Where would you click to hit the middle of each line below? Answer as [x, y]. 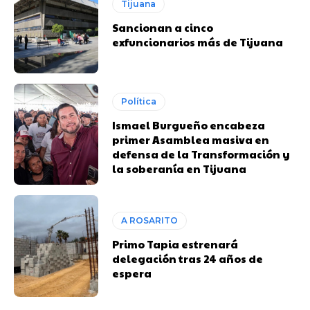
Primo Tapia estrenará [175, 244]
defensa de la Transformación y [201, 154]
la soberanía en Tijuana [180, 169]
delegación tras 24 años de [188, 259]
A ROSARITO [150, 221]
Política [139, 102]
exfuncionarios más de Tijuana [198, 42]
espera [132, 273]
